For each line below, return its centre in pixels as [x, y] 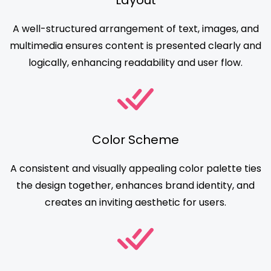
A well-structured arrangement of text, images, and [135, 29]
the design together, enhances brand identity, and [135, 186]
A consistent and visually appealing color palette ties [135, 169]
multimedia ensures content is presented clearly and [135, 46]
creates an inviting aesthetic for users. [135, 203]
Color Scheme [135, 140]
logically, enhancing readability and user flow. [135, 63]
